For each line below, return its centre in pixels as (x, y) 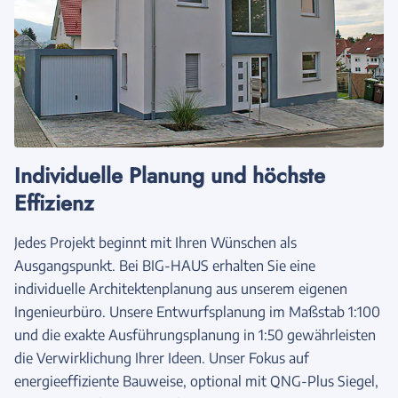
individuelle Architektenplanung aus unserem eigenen (181, 288)
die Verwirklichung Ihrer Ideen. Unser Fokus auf (162, 358)
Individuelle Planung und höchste (170, 175)
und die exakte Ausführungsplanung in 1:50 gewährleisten (195, 334)
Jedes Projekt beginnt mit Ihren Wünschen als (155, 242)
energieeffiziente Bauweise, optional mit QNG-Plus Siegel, (196, 381)
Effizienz (54, 203)
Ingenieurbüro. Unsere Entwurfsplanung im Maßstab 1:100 (197, 311)
